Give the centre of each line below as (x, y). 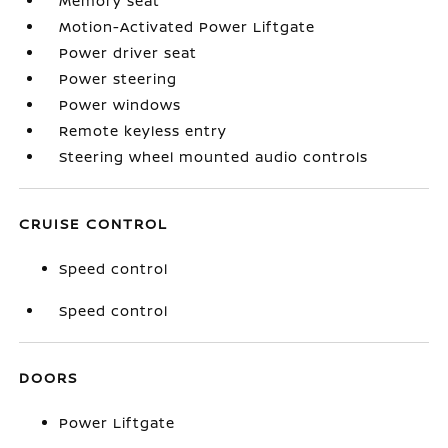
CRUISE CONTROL (94, 223)
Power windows (120, 104)
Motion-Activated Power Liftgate (187, 26)
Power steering (118, 78)
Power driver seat (128, 52)
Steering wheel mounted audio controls (214, 156)
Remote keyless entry (143, 130)
